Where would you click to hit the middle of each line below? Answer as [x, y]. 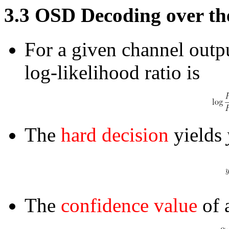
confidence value [129, 205]
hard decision [115, 134]
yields [198, 134]
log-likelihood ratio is [112, 72]
